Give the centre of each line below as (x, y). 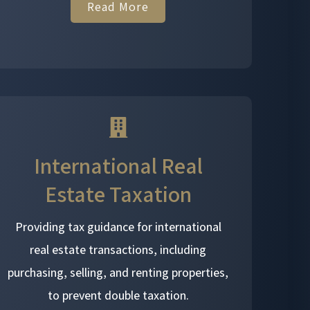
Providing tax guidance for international (118, 226)
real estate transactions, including (118, 249)
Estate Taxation (118, 193)
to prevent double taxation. (118, 295)
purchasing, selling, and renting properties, (118, 272)
